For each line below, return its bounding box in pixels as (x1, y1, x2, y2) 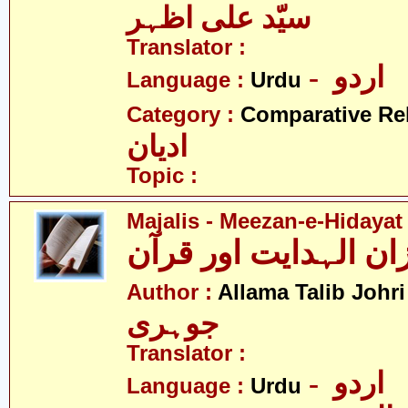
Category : (127, 103, 240, 127)
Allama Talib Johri (218, 280, 405, 304)
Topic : (127, 164, 198, 188)
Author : (127, 280, 218, 304)
